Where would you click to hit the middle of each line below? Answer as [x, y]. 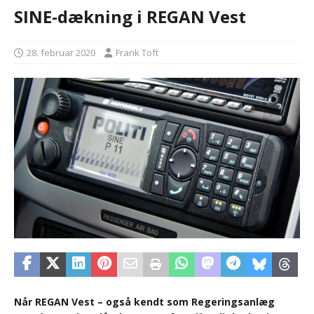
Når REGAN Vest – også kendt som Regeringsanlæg [144, 302]
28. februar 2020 [61, 53]
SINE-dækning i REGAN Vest [130, 16]
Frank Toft [137, 53]
